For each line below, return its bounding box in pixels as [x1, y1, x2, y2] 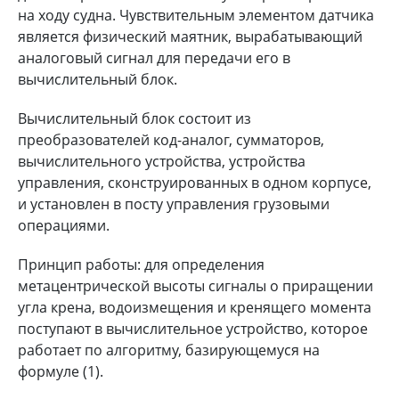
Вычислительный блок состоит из [18, 108, 251, 128]
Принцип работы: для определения [18, 254, 265, 274]
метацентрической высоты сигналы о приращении [18, 275, 373, 296]
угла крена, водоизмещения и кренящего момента [18, 297, 371, 317]
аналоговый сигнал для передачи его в [18, 47, 290, 68]
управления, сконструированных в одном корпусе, [18, 172, 371, 192]
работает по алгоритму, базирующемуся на [18, 339, 320, 360]
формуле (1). [18, 361, 103, 381]
